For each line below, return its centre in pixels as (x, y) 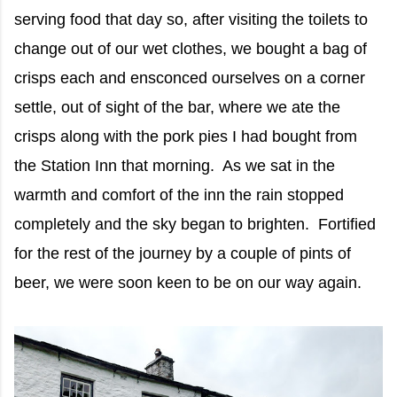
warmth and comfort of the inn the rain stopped (179, 195)
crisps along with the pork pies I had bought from (186, 137)
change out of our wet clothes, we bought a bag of (191, 49)
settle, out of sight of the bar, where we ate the (177, 108)
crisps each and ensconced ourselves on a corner (190, 78)
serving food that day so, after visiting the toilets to (191, 20)
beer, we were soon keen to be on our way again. (188, 283)
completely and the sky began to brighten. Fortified (195, 225)
